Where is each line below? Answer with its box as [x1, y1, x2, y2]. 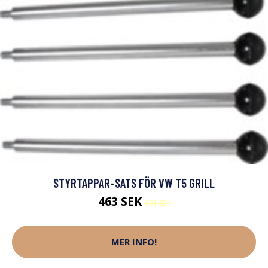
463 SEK [98, 193, 145, 209]
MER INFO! [111, 236, 157, 248]
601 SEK [144, 197, 170, 208]
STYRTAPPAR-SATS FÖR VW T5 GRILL [53, 175, 215, 190]
